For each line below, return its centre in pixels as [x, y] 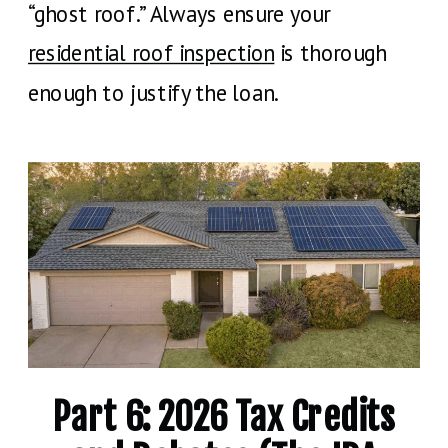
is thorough [330, 52]
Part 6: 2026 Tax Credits [224, 417]
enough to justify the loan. [153, 92]
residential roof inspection [151, 52]
